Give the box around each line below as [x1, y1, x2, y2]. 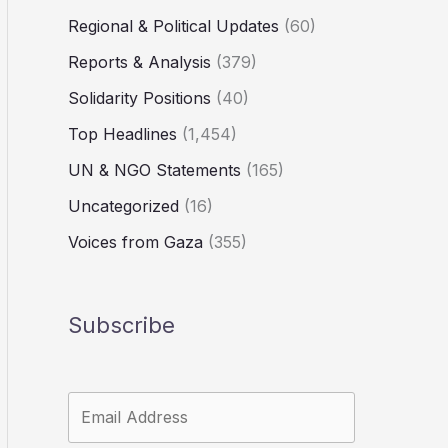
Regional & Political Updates [68, 16, 279, 37]
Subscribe [68, 311, 175, 338]
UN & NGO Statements [68, 160, 241, 181]
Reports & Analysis [68, 52, 211, 73]
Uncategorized [68, 196, 179, 217]
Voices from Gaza [68, 232, 203, 253]
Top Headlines [68, 124, 177, 145]
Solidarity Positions [68, 88, 211, 109]
